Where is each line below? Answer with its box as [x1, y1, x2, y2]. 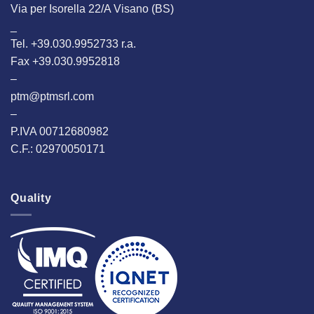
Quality [11, 191, 52, 204]
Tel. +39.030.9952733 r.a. [11, 37, 136, 50]
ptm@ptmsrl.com [11, 90, 94, 102]
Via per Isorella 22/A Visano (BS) [11, 2, 174, 15]
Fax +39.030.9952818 [11, 55, 120, 67]
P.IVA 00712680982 [11, 125, 109, 137]
